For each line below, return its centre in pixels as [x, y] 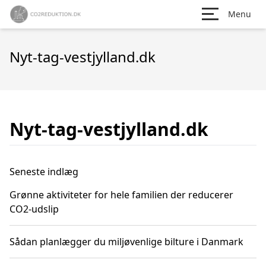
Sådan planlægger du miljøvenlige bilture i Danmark [126, 242]
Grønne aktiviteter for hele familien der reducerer [121, 195]
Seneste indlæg [44, 172]
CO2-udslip [34, 209]
